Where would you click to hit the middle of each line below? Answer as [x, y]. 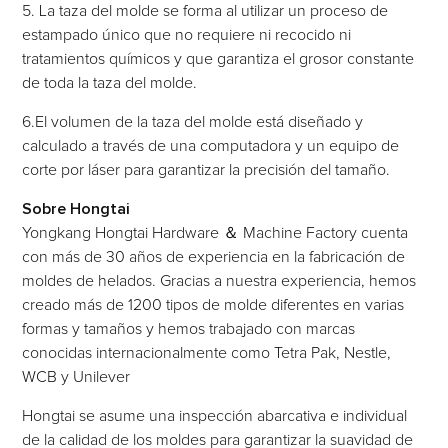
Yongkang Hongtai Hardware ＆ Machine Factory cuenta [215, 232]
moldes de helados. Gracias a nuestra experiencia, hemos [219, 280]
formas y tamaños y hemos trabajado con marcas [189, 328]
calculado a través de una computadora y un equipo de [211, 145]
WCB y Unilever [76, 376]
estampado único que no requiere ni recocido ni [187, 34]
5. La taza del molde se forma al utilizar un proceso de [205, 10]
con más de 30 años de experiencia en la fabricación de [214, 256]
